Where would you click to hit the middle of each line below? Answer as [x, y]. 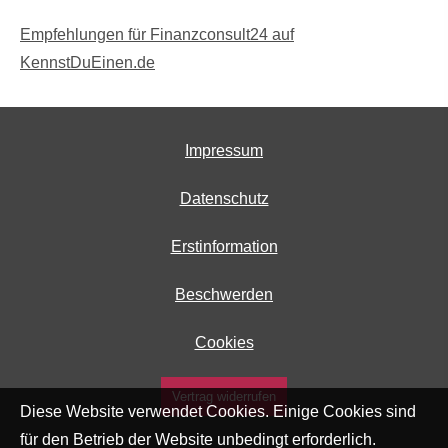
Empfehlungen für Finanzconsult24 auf [157, 35]
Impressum [224, 151]
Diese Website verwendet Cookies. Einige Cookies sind [218, 411]
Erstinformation [224, 247]
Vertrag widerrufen [224, 397]
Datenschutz [224, 199]
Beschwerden [224, 295]
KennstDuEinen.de [87, 63]
